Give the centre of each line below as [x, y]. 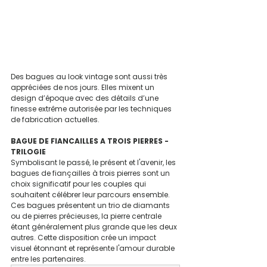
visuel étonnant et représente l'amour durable [94, 249]
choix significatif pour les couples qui [79, 184]
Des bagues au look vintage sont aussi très [90, 77]
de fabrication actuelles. [55, 120]
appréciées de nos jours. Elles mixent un [83, 88]
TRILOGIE [28, 152]
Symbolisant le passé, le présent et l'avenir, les [94, 163]
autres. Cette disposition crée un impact [84, 238]
